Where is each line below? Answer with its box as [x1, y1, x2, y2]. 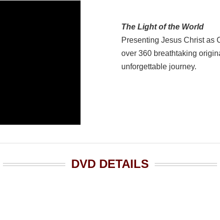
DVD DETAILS [71, 157, 149, 171]
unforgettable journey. [121, 62, 196, 71]
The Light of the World [121, 23, 204, 31]
